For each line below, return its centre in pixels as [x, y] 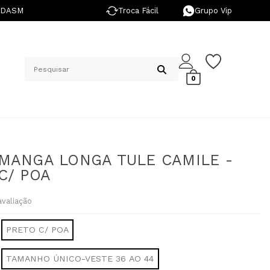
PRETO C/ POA [37, 230]
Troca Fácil [138, 11]
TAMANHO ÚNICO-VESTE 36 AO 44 [80, 259]
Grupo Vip [213, 11]
